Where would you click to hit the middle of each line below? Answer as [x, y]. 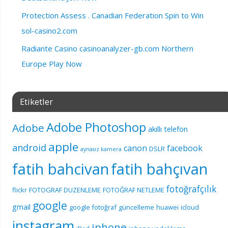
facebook [184, 148]
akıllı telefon [168, 129]
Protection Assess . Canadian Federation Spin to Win [112, 15]
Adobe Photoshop [96, 127]
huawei [167, 207]
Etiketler [36, 101]
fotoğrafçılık [191, 189]
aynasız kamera [101, 149]
